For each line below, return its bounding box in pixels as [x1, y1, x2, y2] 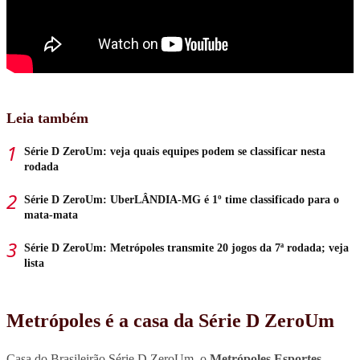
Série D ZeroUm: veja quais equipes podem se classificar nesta [24, 145, 325, 157]
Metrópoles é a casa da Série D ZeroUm [6, 309, 334, 331]
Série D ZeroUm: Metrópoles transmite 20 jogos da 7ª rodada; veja [24, 241, 349, 254]
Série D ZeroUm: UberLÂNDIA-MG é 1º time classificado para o [24, 193, 339, 206]
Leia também [6, 109, 88, 126]
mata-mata [24, 208, 78, 221]
